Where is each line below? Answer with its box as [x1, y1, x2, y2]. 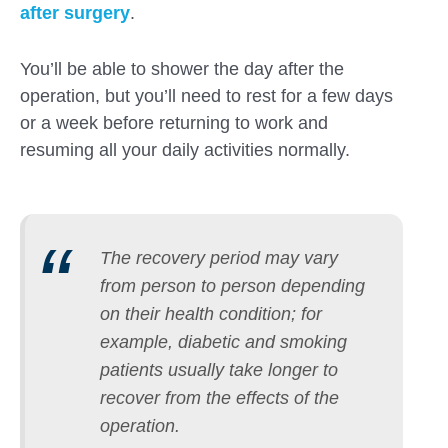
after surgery [20, 3, 130, 24]
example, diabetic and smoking [100, 332, 347, 353]
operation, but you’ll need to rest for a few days [20, 85, 393, 106]
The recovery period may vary [100, 248, 338, 269]
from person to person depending [100, 276, 365, 297]
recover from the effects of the [100, 388, 339, 409]
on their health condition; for [100, 304, 322, 325]
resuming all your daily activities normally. [20, 139, 350, 160]
